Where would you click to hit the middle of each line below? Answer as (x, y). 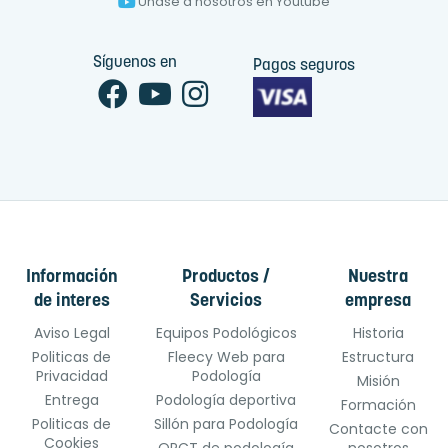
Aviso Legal (71, 333)
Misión (378, 381)
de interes (71, 302)
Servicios (226, 302)
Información (72, 278)
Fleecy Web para (226, 357)
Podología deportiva (226, 400)
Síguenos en (135, 63)
